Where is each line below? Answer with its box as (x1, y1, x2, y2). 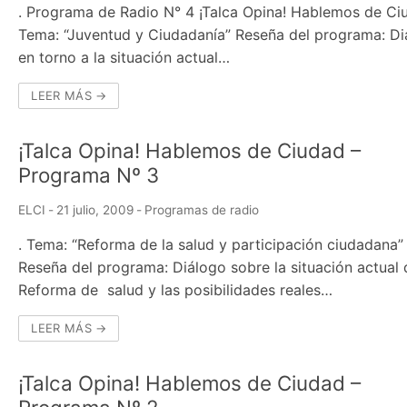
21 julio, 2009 (56, 202, 134, 217)
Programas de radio (144, 202, 260, 217)
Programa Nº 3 (18, 162, 160, 187)
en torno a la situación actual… (18, 47, 231, 66)
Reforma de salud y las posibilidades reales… (18, 280, 333, 299)
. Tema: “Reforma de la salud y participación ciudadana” (18, 234, 404, 253)
